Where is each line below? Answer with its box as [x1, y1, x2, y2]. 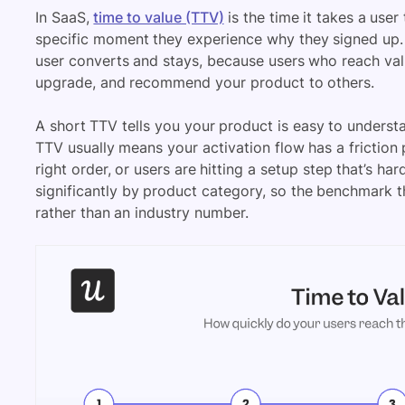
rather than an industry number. [35, 202, 249, 221]
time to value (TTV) [93, 7, 224, 26]
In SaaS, [35, 7, 94, 26]
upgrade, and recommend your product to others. [35, 72, 375, 91]
